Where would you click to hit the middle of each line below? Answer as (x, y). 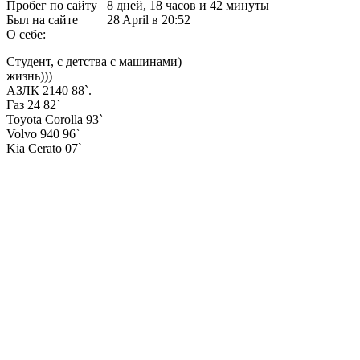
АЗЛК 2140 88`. (49, 91)
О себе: (26, 35)
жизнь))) (29, 76)
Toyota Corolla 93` (55, 120)
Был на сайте (42, 20)
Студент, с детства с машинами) (94, 62)
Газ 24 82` (33, 105)
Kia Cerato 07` (44, 149)
